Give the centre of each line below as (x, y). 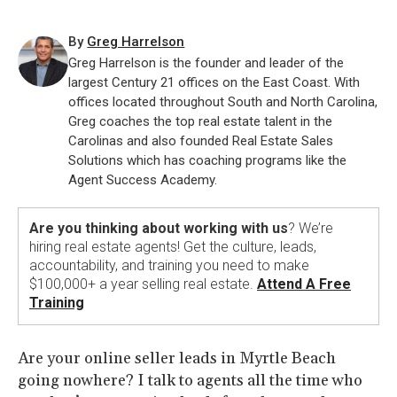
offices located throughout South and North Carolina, (223, 102)
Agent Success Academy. (143, 180)
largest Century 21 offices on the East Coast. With (214, 82)
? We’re (311, 228)
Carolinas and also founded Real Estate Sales (201, 141)
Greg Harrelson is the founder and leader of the (206, 63)
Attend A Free (304, 284)
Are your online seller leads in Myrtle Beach (177, 358)
